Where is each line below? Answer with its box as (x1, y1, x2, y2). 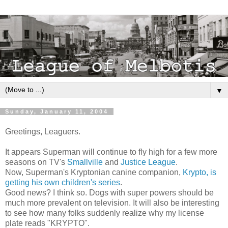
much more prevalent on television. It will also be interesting (5, 198, 219, 207)
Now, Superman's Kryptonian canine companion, (5, 167, 183, 177)
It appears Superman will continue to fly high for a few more (5, 147, 217, 156)
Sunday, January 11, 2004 (5, 108, 108, 115)
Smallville (67, 157, 103, 166)
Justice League (121, 157, 176, 166)
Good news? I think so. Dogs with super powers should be (5, 188, 214, 197)
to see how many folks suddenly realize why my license (5, 208, 204, 217)
